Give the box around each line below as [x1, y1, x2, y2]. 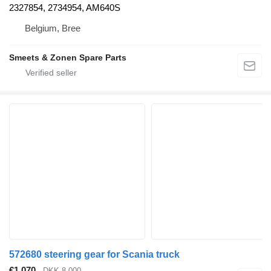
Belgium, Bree [25, 22, 80, 33]
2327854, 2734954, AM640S [9, 2, 120, 13]
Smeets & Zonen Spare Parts [9, 52, 126, 62]
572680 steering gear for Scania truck [9, 249, 180, 260]
